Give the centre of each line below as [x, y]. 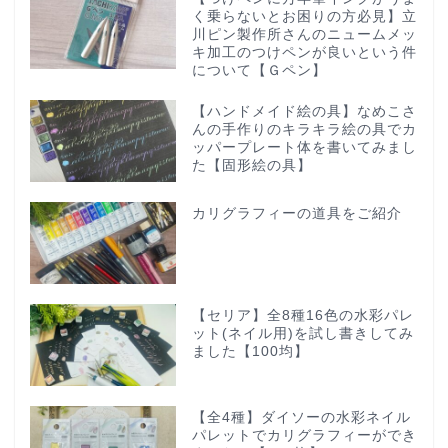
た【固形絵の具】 [251, 165]
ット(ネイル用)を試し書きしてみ [302, 333]
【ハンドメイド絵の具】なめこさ [304, 111]
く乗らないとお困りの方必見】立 [304, 16]
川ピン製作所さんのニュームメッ [304, 34]
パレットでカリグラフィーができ [304, 435]
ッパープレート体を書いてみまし [304, 147]
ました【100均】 [250, 351]
